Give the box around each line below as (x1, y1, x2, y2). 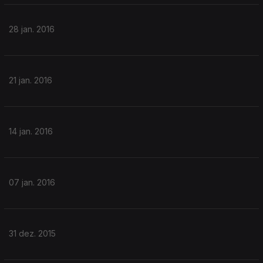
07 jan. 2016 (9, 177, 55, 187)
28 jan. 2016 (9, 24, 55, 34)
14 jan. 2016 (9, 126, 53, 136)
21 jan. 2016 (9, 75, 52, 85)
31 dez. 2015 (9, 228, 56, 238)
